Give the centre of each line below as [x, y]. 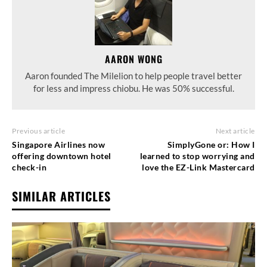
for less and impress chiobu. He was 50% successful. [133, 88]
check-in [29, 167]
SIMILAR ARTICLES [61, 196]
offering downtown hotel [62, 156]
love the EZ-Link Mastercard [198, 167]
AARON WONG [133, 59]
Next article [235, 131]
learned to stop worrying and [197, 156]
